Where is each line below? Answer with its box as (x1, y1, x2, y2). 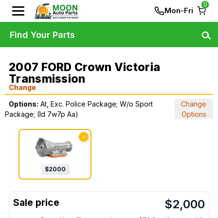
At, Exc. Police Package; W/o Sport (40, 100, 153, 108)
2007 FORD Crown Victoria (9, 60, 161, 74)
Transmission (9, 72, 86, 86)
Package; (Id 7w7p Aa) (5, 110, 78, 118)
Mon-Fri (164, 6, 193, 15)
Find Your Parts (10, 29, 75, 40)
